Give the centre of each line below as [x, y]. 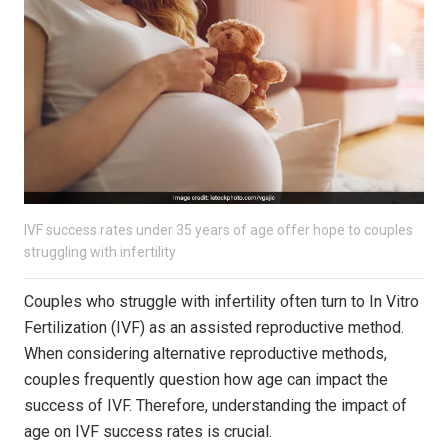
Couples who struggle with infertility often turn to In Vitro [221, 302]
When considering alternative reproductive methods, [205, 354]
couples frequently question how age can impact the [206, 380]
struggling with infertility [100, 252]
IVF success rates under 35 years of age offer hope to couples [218, 230]
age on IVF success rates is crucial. [148, 432]
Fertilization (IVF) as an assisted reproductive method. [214, 328]
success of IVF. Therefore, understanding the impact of [215, 406]
